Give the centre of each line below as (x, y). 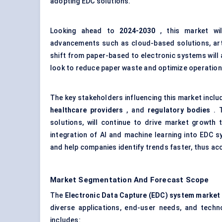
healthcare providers (87, 110)
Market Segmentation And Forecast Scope (130, 180)
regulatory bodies (179, 110)
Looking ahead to (85, 31)
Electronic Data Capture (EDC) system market (142, 195)
